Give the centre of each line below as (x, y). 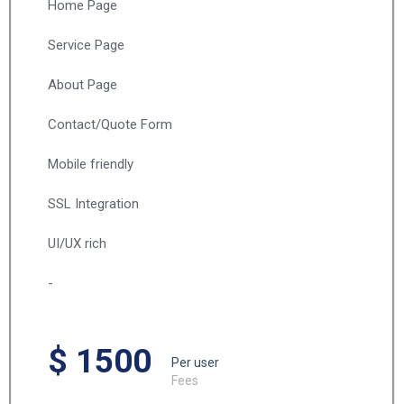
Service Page (86, 45)
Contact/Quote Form (110, 124)
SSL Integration (93, 204)
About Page (83, 85)
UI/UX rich (77, 243)
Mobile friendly (91, 164)
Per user (195, 363)
